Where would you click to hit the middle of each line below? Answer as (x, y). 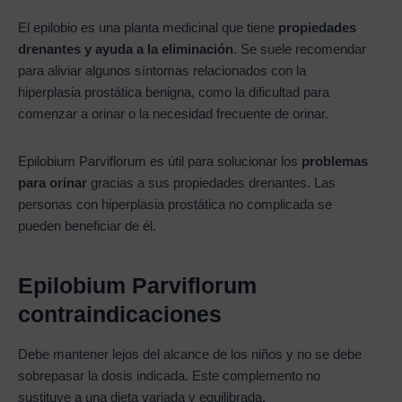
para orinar (54, 184)
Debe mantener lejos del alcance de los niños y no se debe (190, 355)
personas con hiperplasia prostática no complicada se (175, 205)
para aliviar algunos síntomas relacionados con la (162, 70)
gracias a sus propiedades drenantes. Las (213, 184)
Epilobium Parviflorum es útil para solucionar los (160, 162)
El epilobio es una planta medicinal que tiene (148, 27)
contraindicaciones (120, 314)
